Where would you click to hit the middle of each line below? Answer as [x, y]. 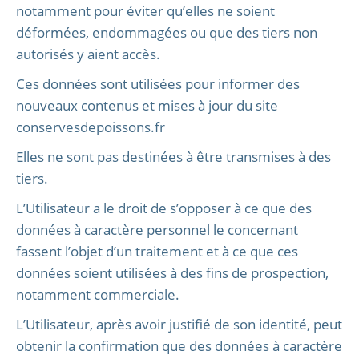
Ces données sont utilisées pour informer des [158, 84]
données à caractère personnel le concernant [157, 230]
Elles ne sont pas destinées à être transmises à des [173, 157]
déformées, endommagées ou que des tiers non [167, 32]
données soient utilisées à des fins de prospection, [172, 273]
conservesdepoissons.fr [91, 127]
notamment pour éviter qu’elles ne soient [145, 11]
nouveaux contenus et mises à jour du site [147, 105]
